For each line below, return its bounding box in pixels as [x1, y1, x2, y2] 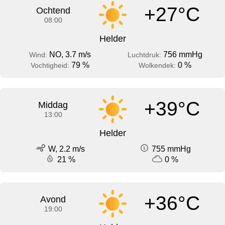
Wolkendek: [139, 61, 178, 69]
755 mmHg [152, 144, 191, 153]
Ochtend [36, 5, 70, 16]
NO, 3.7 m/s [49, 50, 91, 59]
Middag [38, 99, 68, 110]
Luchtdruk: [128, 50, 163, 59]
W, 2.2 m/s [48, 144, 85, 153]
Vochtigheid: [31, 61, 71, 69]
